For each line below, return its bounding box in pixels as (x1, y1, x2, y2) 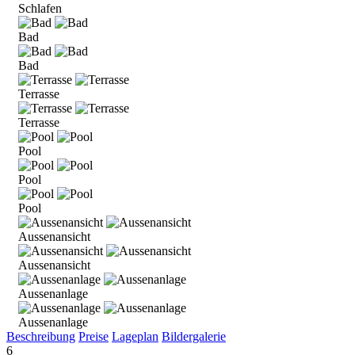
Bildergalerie (162, 329, 226, 343)
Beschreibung (6, 329, 75, 343)
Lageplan (112, 329, 158, 343)
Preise (78, 329, 109, 343)
